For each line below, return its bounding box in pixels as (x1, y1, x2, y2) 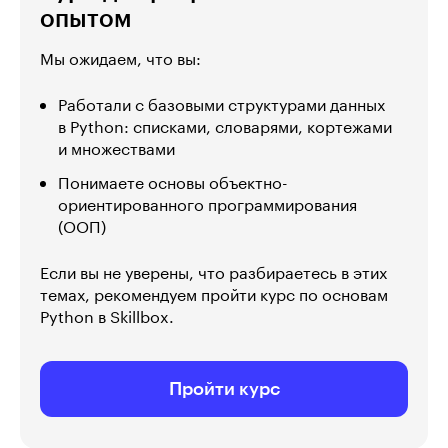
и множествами (58, 142, 175, 159)
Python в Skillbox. (40, 310, 174, 327)
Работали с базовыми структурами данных (58, 98, 385, 115)
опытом (40, 7, 132, 32)
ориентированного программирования (58, 198, 357, 215)
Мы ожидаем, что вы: (40, 52, 201, 69)
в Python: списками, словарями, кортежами (58, 120, 392, 137)
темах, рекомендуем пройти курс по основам (40, 288, 388, 305)
